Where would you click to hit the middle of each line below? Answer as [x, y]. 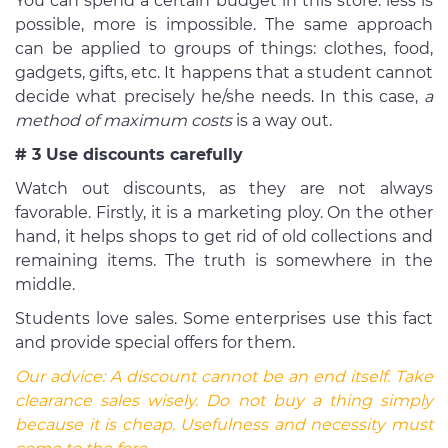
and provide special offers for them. [157, 343]
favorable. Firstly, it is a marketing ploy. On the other [224, 213]
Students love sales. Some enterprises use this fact [224, 319]
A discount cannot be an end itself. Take [271, 377]
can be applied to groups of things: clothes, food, [224, 49]
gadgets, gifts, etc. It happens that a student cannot [224, 73]
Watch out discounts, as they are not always [224, 189]
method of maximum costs [123, 121]
